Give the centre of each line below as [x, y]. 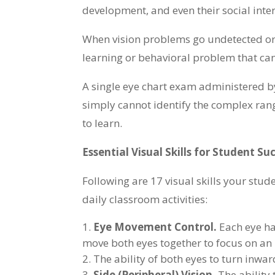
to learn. [103, 123]
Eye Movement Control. [155, 227]
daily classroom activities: [145, 199]
